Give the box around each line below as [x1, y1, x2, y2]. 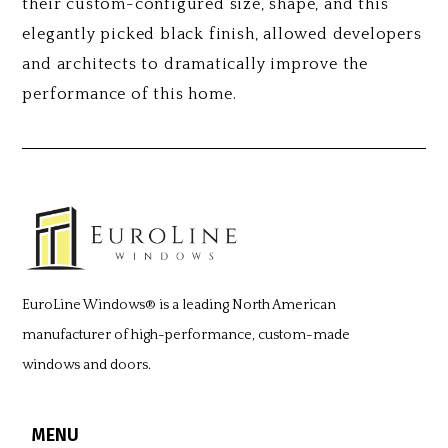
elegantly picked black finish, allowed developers [22, 25, 422, 43]
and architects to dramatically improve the [22, 55, 368, 73]
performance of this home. [22, 85, 237, 103]
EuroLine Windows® [22, 296, 160, 313]
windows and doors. [22, 356, 152, 373]
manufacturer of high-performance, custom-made [22, 326, 351, 343]
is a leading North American [159, 296, 337, 313]
